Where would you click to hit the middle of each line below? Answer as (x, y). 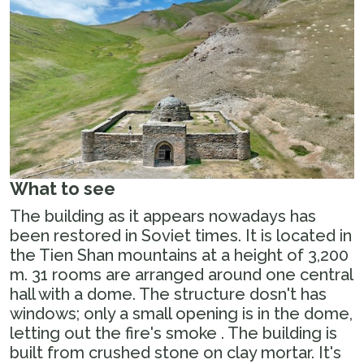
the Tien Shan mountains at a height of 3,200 (179, 256)
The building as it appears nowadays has (163, 217)
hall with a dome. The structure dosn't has (168, 295)
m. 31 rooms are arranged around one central (181, 275)
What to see (63, 189)
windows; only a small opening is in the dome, (181, 314)
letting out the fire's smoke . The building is (173, 334)
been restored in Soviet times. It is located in (181, 236)
